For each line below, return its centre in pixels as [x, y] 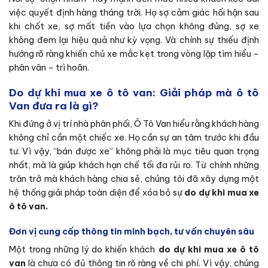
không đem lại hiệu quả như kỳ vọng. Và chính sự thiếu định [134, 40]
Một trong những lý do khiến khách [82, 250]
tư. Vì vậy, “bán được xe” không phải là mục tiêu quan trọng [134, 152]
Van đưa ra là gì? [54, 106]
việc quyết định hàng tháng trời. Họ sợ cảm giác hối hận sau [134, 12]
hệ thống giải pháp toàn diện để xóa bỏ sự [97, 193]
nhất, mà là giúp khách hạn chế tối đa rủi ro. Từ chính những [134, 165]
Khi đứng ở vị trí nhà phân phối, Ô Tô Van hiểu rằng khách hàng [134, 124]
